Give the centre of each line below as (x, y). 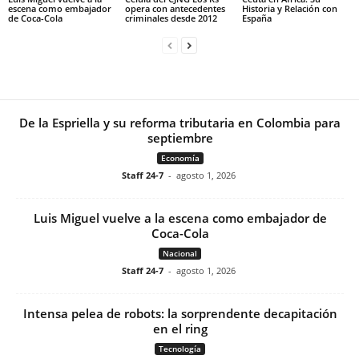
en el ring (180, 329)
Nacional (180, 254)
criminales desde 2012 (171, 18)
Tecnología (180, 349)
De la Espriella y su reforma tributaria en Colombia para (180, 123)
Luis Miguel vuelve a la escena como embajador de (180, 218)
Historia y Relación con (289, 9)
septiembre (180, 138)
